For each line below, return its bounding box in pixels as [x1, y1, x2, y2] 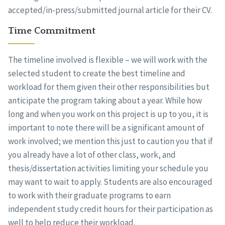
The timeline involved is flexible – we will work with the [8, 54, 207, 66]
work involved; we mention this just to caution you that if [8, 136, 213, 147]
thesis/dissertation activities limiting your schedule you [8, 163, 208, 174]
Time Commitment [8, 26, 95, 37]
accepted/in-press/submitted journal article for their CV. [8, 5, 212, 16]
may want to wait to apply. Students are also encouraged [8, 176, 212, 188]
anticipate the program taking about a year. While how [8, 95, 202, 106]
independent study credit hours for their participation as [8, 203, 213, 215]
